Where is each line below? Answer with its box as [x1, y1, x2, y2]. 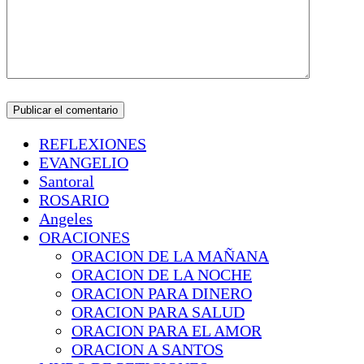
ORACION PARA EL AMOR [71, 321, 262, 340]
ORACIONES [39, 227, 130, 246]
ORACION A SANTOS [71, 340, 223, 358]
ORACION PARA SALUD [71, 302, 245, 321]
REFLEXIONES [39, 134, 146, 153]
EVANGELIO [39, 153, 128, 171]
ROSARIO [39, 190, 109, 209]
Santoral [39, 171, 94, 190]
